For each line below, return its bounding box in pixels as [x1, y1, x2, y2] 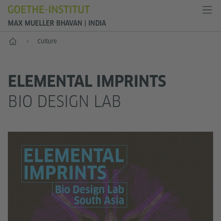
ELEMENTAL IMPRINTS [8, 72, 166, 91]
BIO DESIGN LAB [8, 92, 121, 111]
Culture [37, 37, 57, 45]
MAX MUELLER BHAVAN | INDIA [8, 19, 106, 27]
